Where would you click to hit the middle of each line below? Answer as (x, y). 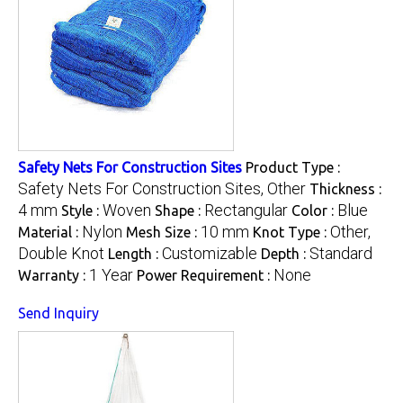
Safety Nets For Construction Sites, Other (162, 188)
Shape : (179, 210)
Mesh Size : (163, 232)
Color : (314, 210)
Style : (82, 210)
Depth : (285, 253)
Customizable (210, 253)
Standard (341, 253)
